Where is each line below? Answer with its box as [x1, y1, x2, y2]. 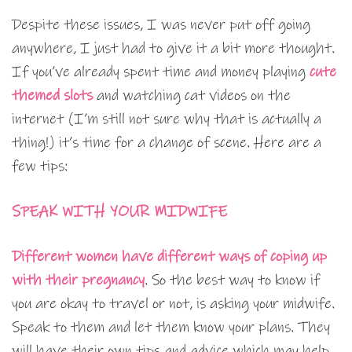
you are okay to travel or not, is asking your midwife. [12, 295, 335, 313]
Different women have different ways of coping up [12, 247, 327, 266]
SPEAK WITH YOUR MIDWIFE [12, 202, 227, 222]
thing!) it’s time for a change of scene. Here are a [12, 134, 321, 152]
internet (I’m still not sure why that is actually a [12, 110, 321, 129]
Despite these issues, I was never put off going [12, 16, 310, 35]
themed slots [12, 86, 93, 105]
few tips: [12, 157, 68, 176]
